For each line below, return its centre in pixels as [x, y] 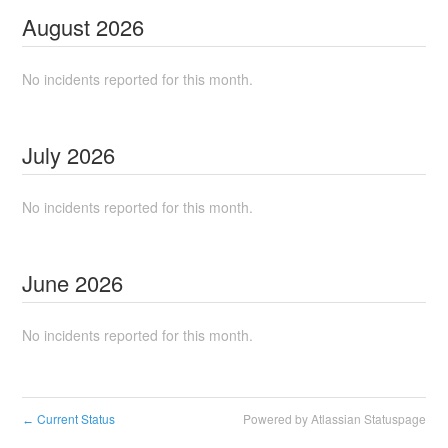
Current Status [75, 418]
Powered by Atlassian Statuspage [334, 418]
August [56, 26]
